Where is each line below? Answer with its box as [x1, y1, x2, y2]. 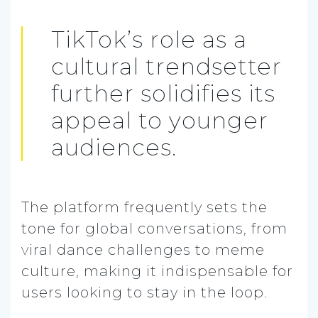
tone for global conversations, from [21, 219, 287, 237]
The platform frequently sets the [21, 198, 268, 216]
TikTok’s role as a [51, 25, 247, 53]
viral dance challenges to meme [21, 241, 265, 258]
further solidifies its [51, 79, 275, 107]
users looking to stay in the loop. [21, 283, 268, 301]
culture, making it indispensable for [21, 262, 293, 280]
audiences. [51, 133, 177, 161]
